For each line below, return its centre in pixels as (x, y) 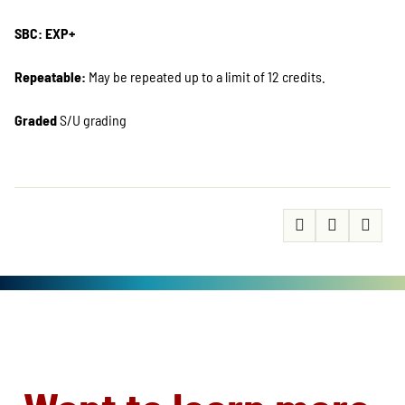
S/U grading (92, 120)
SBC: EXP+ (45, 33)
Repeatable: (50, 76)
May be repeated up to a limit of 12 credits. (206, 76)
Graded (36, 120)
